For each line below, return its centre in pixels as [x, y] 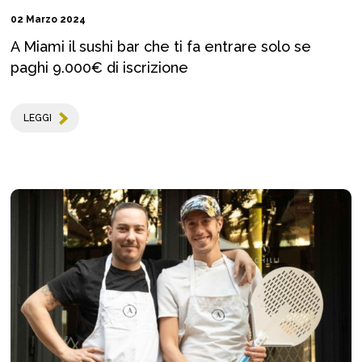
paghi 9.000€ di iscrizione [99, 68]
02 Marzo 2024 [48, 20]
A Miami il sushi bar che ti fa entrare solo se [161, 47]
